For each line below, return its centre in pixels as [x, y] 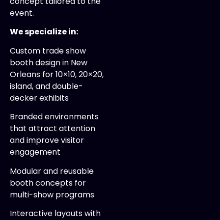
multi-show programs [52, 194]
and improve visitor [47, 140]
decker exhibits [39, 98]
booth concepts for [48, 183]
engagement [35, 152]
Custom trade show [48, 51]
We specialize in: [44, 32]
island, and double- [46, 86]
